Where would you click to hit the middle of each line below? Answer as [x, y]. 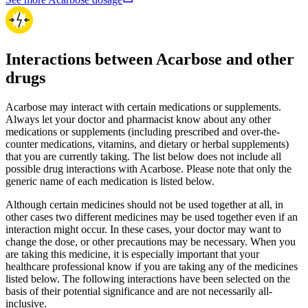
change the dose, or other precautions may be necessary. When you [151, 242]
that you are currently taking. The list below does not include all [143, 157]
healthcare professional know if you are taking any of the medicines [152, 267]
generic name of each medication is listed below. [110, 181]
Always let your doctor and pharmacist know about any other [138, 120]
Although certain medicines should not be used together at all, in [144, 205]
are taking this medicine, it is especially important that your [132, 254]
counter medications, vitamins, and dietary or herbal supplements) [147, 144]
